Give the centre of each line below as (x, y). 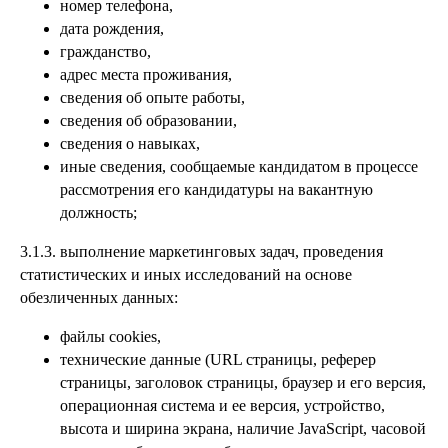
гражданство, (105, 51)
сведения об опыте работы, (152, 97)
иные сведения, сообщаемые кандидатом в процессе (239, 166)
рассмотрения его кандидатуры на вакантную (216, 189)
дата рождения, (112, 28)
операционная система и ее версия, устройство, (222, 405)
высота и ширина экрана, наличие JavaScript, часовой (243, 428)
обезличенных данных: (99, 297)
